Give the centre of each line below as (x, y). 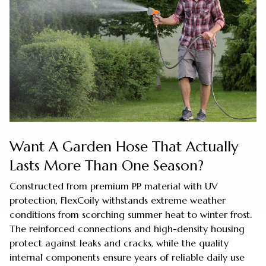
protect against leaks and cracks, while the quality (119, 243)
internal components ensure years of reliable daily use (127, 257)
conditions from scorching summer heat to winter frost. (131, 215)
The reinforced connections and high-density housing (127, 229)
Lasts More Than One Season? (107, 165)
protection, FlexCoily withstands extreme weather (118, 200)
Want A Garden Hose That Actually (124, 146)
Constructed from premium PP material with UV (114, 186)
